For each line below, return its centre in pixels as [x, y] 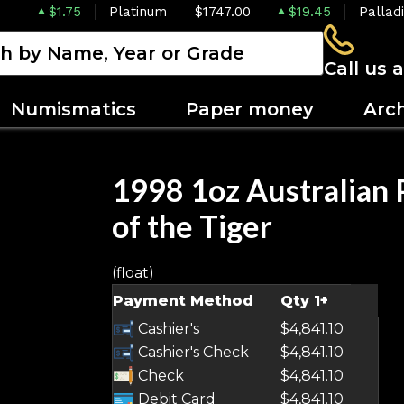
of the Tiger [192, 226]
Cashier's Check [192, 352]
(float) [133, 273]
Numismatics [73, 109]
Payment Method [183, 301]
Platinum [138, 11]
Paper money [250, 109]
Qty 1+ [304, 301]
